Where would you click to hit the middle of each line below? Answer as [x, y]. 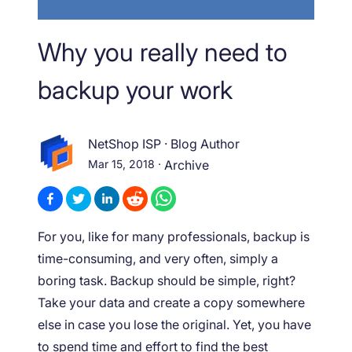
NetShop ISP [125, 144]
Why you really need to [163, 52]
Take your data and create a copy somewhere [171, 302]
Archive [187, 165]
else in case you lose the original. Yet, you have [174, 324]
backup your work [135, 90]
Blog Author [205, 144]
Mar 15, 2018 [121, 164]
